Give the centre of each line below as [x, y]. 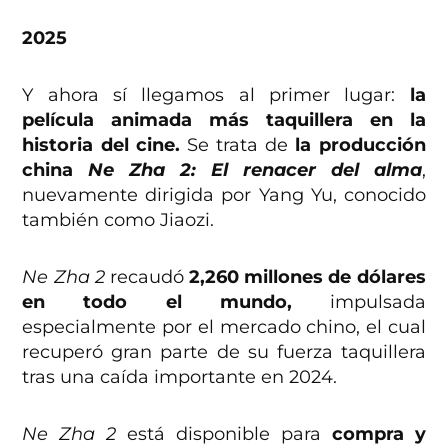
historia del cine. [101, 145]
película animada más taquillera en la [224, 120]
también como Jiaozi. [118, 220]
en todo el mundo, [157, 302]
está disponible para [229, 434]
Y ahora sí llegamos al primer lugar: [216, 95]
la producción [360, 145]
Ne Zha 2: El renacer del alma [255, 170]
